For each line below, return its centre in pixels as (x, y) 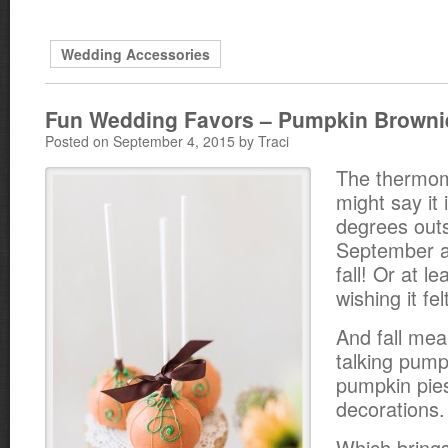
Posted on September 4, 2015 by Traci (167, 141)
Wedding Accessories (135, 54)
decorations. (390, 408)
